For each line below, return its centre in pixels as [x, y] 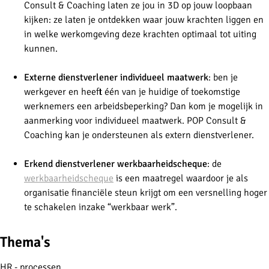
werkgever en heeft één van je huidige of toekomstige [132, 92]
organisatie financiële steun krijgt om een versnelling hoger [146, 192]
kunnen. [41, 48]
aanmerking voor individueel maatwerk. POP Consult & [135, 120]
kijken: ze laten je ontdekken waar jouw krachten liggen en [144, 20]
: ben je [223, 77]
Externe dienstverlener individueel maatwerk [116, 77]
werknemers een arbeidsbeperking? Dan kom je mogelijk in [144, 106]
